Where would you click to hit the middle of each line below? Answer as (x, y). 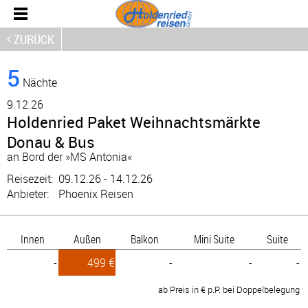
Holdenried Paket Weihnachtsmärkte (134, 122)
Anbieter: (31, 194)
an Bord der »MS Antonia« (69, 157)
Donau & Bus (51, 142)
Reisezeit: (33, 179)
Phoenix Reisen (96, 194)
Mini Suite (214, 239)
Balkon (145, 239)
